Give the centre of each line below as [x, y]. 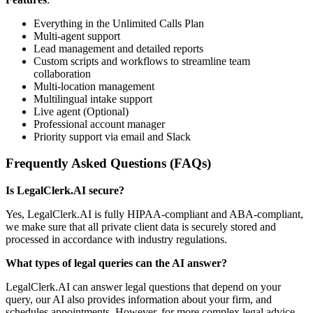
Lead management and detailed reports [118, 48]
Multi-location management [94, 86]
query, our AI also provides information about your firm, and [139, 299]
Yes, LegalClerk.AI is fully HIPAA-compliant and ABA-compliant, [154, 214]
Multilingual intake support [93, 99]
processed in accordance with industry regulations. [116, 239]
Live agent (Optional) [81, 111]
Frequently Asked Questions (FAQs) [108, 163]
